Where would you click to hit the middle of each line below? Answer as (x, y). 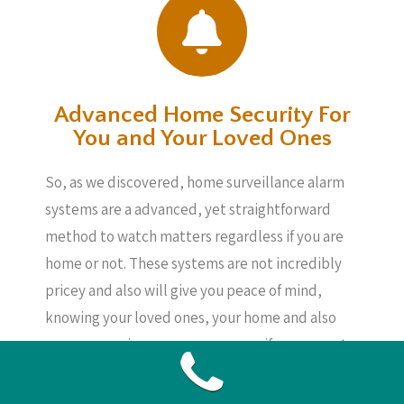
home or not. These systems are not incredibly (193, 263)
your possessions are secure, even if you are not (196, 344)
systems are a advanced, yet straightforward (188, 209)
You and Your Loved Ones (202, 138)
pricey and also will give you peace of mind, (184, 290)
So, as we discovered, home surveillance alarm (195, 182)
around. (69, 372)
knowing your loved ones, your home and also (191, 317)
